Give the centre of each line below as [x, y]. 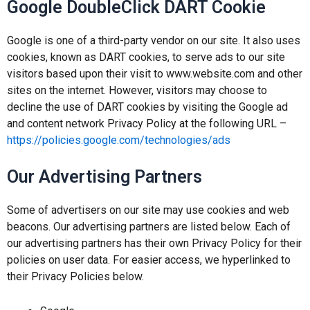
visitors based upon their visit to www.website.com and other [155, 73]
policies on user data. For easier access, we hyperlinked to [149, 260]
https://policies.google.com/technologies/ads [119, 140]
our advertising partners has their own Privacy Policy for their [154, 244]
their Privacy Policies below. [75, 277]
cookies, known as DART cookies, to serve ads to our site [146, 57]
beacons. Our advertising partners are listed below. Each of [149, 227]
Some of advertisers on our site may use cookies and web [148, 210]
